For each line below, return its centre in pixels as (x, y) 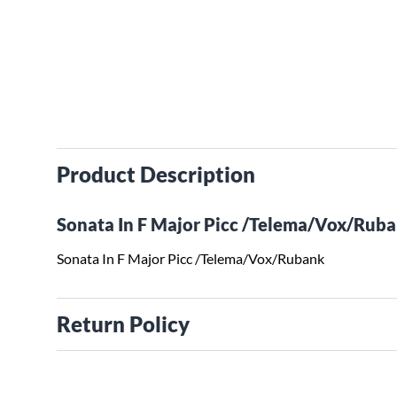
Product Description (156, 174)
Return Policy (123, 324)
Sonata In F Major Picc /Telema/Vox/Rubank (191, 258)
